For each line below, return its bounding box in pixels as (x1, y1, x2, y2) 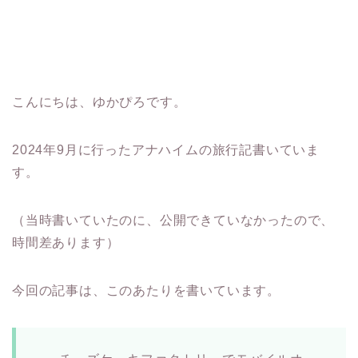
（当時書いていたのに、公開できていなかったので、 (12, 213, 335, 228)
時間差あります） (12, 236, 120, 250)
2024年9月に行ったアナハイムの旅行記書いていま (12, 143, 320, 157)
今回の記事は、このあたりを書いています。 (12, 284, 280, 298)
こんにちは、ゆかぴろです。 (12, 95, 187, 109)
